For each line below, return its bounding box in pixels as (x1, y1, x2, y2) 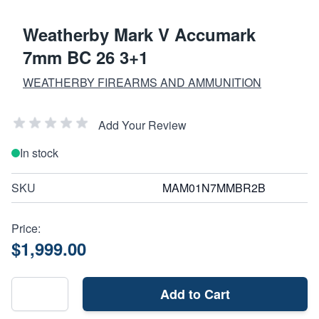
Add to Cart (160, 284, 230, 303)
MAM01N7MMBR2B (162, 179, 266, 196)
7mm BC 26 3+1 (23, 44, 148, 69)
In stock (20, 144, 58, 161)
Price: (11, 219, 41, 236)
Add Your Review (98, 116, 187, 133)
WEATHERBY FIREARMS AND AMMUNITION (23, 73, 261, 90)
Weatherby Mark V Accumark (23, 21, 256, 46)
